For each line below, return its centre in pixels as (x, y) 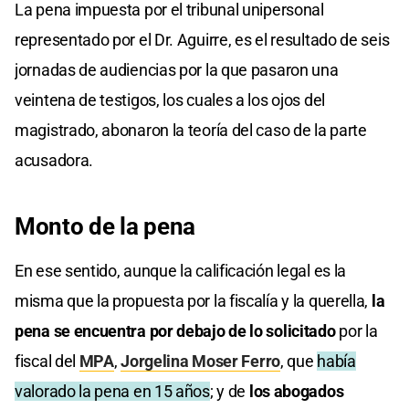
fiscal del (47, 361)
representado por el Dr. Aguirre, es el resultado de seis (202, 39)
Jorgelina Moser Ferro (200, 361)
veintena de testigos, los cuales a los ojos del (170, 100)
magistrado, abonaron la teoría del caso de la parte (191, 130)
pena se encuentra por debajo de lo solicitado (175, 330)
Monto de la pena (105, 226)
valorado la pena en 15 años (112, 391)
